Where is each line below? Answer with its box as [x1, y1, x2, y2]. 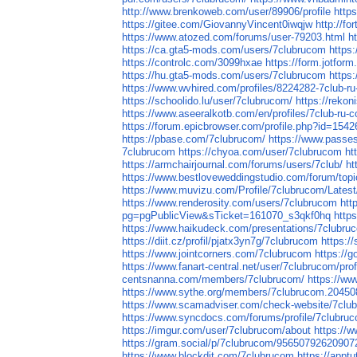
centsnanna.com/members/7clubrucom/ [122, 273, 305, 286]
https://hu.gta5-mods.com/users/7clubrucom [122, 69, 327, 82]
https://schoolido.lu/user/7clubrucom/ [122, 95, 293, 108]
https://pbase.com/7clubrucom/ [122, 133, 266, 146]
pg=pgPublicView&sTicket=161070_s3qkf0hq [122, 210, 331, 222]
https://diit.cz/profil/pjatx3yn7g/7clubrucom [122, 235, 319, 248]
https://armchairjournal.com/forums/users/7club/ [122, 159, 343, 171]
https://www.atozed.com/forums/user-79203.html [122, 31, 346, 44]
